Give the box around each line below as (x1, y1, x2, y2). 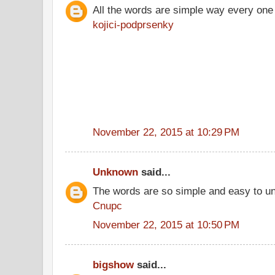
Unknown (93, 166, 138, 178)
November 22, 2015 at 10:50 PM (93, 218, 239, 231)
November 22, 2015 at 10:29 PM (93, 125, 239, 138)
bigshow (93, 258, 134, 271)
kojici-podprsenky (93, 18, 174, 31)
